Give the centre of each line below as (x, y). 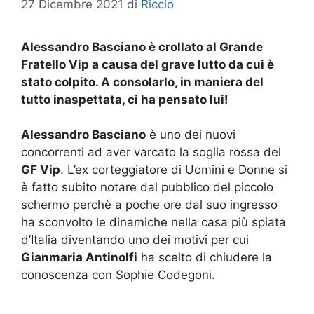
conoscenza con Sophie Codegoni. (118, 275)
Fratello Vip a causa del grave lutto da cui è (148, 64)
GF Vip (41, 170)
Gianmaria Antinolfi (79, 257)
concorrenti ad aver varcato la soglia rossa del (151, 152)
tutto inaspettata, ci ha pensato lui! (125, 99)
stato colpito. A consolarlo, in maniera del (142, 82)
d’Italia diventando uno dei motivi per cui (135, 240)
